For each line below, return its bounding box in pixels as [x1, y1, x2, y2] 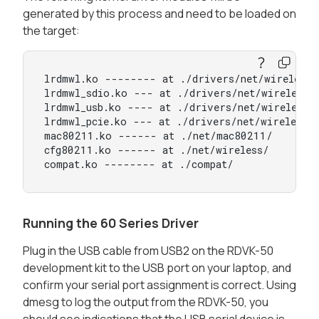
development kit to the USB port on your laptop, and [23, 259, 291, 276]
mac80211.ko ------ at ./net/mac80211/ [43, 129, 273, 143]
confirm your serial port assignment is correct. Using [23, 276, 296, 293]
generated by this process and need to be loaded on [23, 6, 296, 22]
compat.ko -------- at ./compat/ [43, 157, 234, 172]
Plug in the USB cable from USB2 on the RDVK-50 [23, 242, 273, 258]
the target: [23, 23, 80, 39]
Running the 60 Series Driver [23, 214, 199, 231]
